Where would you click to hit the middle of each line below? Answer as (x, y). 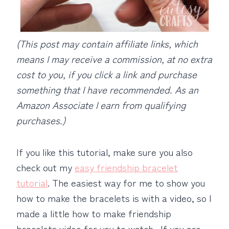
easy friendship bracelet (126, 167)
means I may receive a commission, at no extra (114, 58)
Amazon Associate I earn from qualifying (101, 104)
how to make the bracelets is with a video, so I (114, 197)
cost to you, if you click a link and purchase (107, 74)
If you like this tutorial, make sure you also (105, 151)
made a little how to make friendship (94, 213)
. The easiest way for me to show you (126, 182)
